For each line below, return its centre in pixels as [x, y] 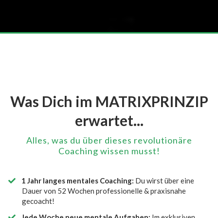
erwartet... [109, 120]
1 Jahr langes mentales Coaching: [78, 180]
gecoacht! [38, 201]
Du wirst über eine [164, 180]
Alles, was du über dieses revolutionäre [109, 140]
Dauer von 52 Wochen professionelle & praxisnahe [104, 191]
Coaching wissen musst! [109, 151]
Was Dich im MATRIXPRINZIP [109, 101]
